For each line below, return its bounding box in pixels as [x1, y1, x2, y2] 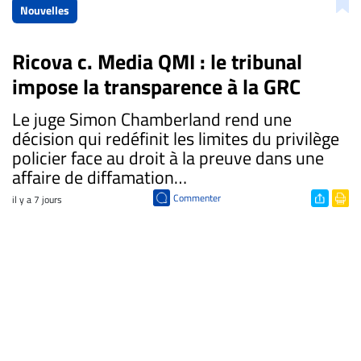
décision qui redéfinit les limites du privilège [12, 124, 339, 152]
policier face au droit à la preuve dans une [12, 143, 324, 172]
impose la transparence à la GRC [12, 70, 301, 102]
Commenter [172, 189, 221, 205]
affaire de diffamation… [12, 163, 187, 191]
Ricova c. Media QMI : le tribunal [12, 45, 302, 77]
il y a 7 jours [12, 191, 62, 207]
